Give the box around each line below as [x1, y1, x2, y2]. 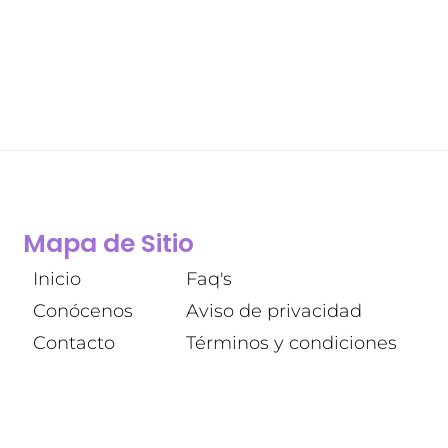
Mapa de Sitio [23, 226, 195, 262]
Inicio [33, 268, 82, 291]
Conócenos [33, 300, 134, 323]
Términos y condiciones [185, 332, 397, 355]
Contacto [33, 332, 116, 355]
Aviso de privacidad [185, 300, 362, 323]
